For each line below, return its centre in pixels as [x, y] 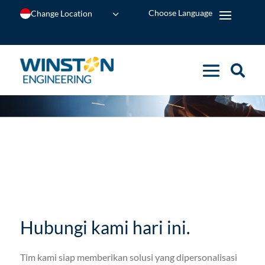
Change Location [61, 13]
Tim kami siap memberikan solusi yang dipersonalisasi [128, 257]
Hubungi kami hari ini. [105, 227]
